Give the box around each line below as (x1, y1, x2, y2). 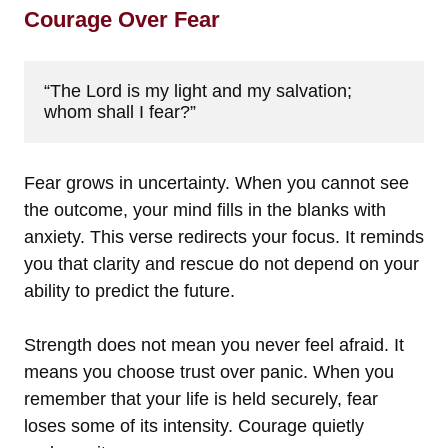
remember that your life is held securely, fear (24, 388, 378, 409)
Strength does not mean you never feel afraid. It (24, 334, 404, 355)
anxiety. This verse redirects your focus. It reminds (24, 226, 424, 247)
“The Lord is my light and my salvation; (44, 80, 352, 101)
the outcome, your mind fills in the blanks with (24, 199, 386, 220)
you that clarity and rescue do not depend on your (24, 253, 419, 274)
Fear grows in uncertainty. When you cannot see (24, 172, 409, 193)
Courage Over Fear (24, 6, 220, 32)
